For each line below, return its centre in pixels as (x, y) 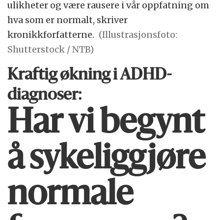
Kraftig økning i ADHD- (90, 76)
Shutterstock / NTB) (51, 50)
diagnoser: (45, 96)
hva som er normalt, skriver (68, 20)
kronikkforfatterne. (51, 35)
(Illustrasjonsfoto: (138, 35)
